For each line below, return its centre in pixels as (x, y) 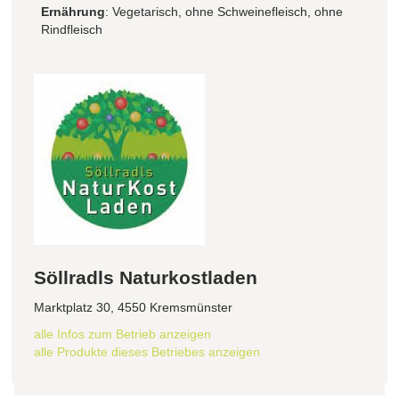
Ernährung (73, 12)
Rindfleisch (72, 30)
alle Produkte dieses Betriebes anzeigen (147, 352)
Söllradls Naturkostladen (146, 278)
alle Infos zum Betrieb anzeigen (122, 334)
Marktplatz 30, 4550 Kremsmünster (133, 308)
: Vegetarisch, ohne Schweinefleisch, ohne (224, 12)
